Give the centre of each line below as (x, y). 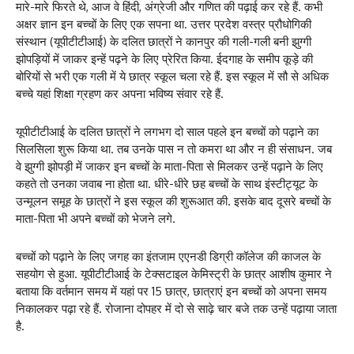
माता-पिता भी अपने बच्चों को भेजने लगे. (96, 218)
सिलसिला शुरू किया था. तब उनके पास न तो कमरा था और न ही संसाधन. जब (174, 149)
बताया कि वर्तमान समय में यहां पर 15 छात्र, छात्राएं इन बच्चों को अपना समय (171, 291)
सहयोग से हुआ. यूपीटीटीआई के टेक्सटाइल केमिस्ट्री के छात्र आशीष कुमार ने (174, 274)
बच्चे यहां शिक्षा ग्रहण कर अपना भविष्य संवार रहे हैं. (120, 94)
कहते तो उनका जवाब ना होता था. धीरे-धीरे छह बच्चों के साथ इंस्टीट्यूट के (167, 184)
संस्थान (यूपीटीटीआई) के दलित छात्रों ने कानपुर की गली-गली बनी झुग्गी (164, 41)
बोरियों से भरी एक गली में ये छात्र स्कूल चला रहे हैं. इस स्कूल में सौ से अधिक (172, 76)
